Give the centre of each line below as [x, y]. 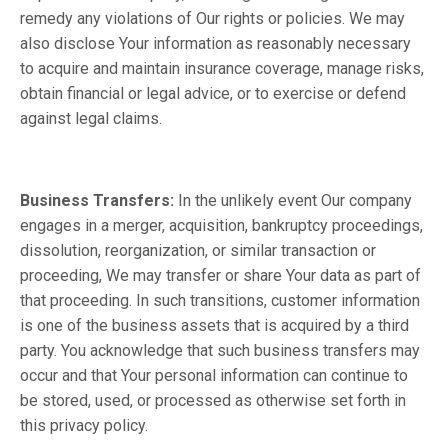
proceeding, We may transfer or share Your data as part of [220, 275]
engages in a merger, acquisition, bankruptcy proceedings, [221, 225]
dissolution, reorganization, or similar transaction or [198, 250]
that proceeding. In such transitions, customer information [220, 300]
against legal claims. [91, 118]
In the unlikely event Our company [295, 200]
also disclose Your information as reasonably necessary [215, 43]
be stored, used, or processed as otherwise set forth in [213, 400]
